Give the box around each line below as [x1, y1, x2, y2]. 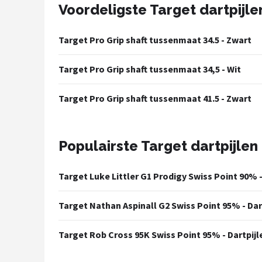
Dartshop [22, 16, 67, 27]
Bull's [22, 117, 50, 128]
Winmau [22, 88, 61, 99]
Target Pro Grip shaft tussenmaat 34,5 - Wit [58, 63, 241, 75]
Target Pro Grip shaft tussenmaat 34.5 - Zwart [58, 34, 251, 46]
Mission [22, 203, 59, 214]
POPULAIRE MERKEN [22, 37, 109, 45]
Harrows [22, 232, 63, 243]
